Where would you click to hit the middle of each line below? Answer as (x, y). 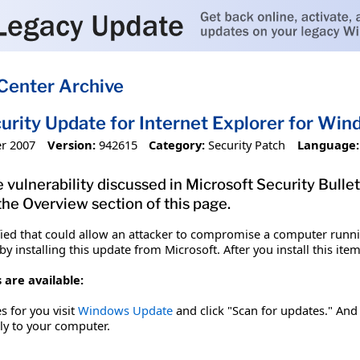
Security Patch (247, 144)
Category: (177, 144)
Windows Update (125, 310)
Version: (71, 144)
